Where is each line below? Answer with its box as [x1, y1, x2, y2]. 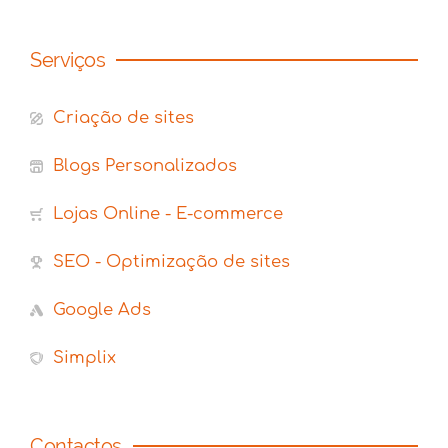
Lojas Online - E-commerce [53, 204, 283, 224]
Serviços [30, 48, 105, 73]
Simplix [53, 348, 116, 368]
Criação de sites [53, 108, 194, 128]
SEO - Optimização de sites [53, 252, 290, 272]
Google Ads [53, 300, 151, 320]
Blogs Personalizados [53, 156, 237, 176]
